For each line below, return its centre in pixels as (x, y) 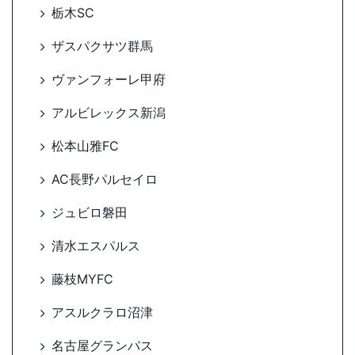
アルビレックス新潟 (109, 113)
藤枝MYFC (82, 279)
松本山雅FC (85, 146)
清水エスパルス (96, 246)
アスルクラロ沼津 (102, 313)
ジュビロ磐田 (90, 213)
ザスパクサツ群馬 (102, 46)
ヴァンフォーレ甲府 (109, 80)
